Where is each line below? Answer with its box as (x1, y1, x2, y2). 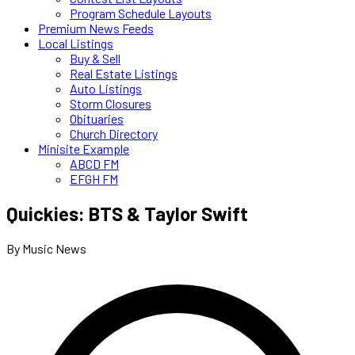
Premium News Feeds (38, 21, 154, 36)
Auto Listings (70, 81, 142, 96)
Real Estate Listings (70, 66, 177, 81)
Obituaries (70, 111, 124, 126)
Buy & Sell (70, 51, 120, 66)
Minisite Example (38, 141, 129, 156)
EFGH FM (70, 171, 118, 186)
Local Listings (38, 36, 113, 51)
